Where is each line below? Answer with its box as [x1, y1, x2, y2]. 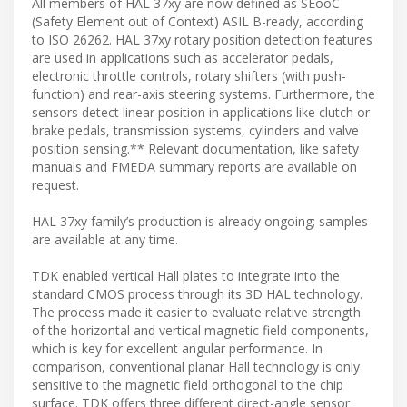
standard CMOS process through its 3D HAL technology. [32, 284, 362, 303]
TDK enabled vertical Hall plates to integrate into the [32, 266, 340, 284]
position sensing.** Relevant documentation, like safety [32, 139, 359, 157]
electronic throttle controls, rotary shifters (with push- [32, 66, 346, 84]
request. [32, 175, 79, 194]
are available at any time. [32, 230, 178, 248]
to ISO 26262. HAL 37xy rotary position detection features [32, 30, 372, 48]
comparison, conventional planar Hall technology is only [32, 357, 360, 375]
